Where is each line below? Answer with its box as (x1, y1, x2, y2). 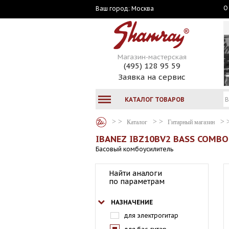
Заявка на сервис (118, 72, 186, 82)
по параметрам (109, 177, 165, 186)
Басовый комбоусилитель (96, 145, 173, 153)
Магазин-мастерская (117, 53, 187, 61)
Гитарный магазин (168, 118, 215, 126)
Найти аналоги (109, 169, 162, 178)
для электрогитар (124, 212, 178, 219)
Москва (131, 4, 154, 12)
